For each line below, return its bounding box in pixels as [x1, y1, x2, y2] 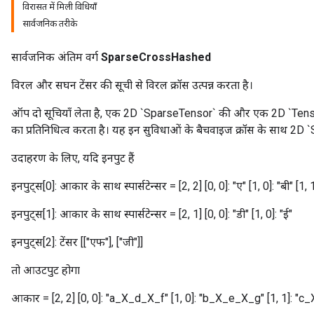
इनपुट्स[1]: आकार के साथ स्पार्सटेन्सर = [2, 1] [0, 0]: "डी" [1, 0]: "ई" [11, 207, 292, 221]
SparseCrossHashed [101, 50, 211, 64]
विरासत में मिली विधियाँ [22, 1, 97, 12]
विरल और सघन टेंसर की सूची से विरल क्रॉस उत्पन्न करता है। [11, 78, 253, 92]
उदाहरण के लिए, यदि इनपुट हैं [11, 151, 135, 165]
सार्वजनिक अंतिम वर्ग [11, 50, 101, 64]
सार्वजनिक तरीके [22, 18, 77, 29]
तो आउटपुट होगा [11, 264, 80, 277]
